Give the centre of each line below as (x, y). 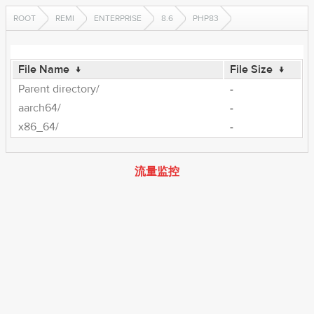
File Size (252, 69)
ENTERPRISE (118, 18)
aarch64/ (40, 108)
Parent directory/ (59, 89)
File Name (44, 69)
